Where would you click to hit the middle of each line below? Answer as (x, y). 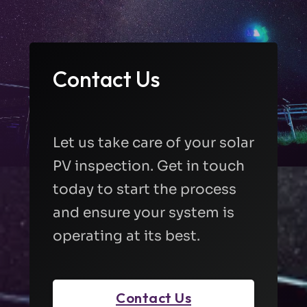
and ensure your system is (143, 212)
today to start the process (144, 189)
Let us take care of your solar (153, 142)
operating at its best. (126, 235)
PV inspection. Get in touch (148, 165)
